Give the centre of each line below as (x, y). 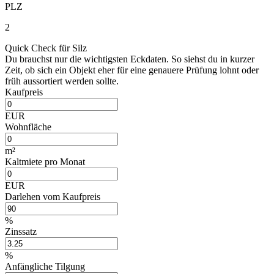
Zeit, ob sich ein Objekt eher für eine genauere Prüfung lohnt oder (132, 70)
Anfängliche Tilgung (45, 266)
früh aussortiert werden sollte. (62, 81)
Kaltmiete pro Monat (45, 161)
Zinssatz (21, 231)
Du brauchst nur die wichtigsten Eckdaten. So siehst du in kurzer (130, 59)
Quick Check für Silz (46, 48)
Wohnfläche (28, 127)
